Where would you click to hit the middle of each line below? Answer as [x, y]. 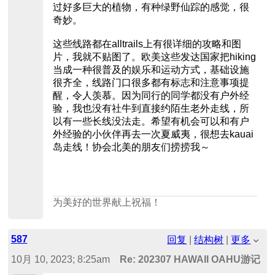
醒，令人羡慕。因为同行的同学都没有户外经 [151, 96]
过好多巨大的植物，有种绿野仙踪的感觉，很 [151, 7]
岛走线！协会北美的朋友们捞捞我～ [131, 147]
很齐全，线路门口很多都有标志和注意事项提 [151, 83]
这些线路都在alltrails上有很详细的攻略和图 [147, 44]
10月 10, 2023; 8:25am [60, 260]
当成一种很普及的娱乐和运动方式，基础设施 [151, 70]
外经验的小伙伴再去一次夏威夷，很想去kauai [153, 134]
